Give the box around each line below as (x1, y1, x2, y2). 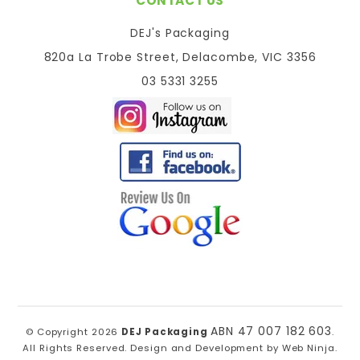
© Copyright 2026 (25, 325, 122, 339)
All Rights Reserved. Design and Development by (22, 342, 282, 355)
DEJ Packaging (121, 325, 211, 339)
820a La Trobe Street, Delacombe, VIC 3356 (43, 49, 317, 65)
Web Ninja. (281, 342, 337, 355)
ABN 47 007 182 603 (210, 323, 333, 340)
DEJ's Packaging (130, 25, 230, 41)
